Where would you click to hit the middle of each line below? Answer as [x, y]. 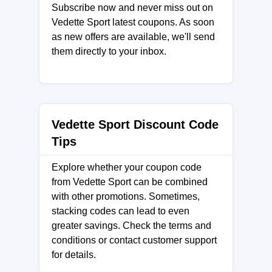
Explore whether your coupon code [127, 167]
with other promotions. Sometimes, [126, 196]
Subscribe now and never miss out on [132, 8]
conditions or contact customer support [134, 240]
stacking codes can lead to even [121, 211]
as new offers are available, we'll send [133, 37]
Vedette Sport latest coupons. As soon [133, 22]
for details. [74, 255]
